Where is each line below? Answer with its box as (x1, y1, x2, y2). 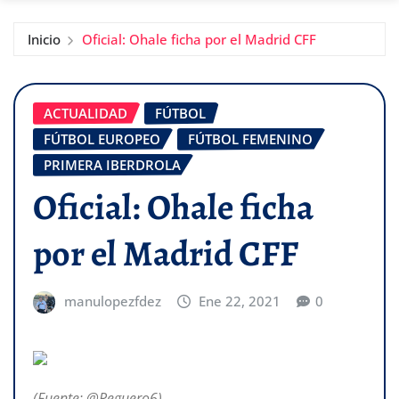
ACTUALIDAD (44, 103, 127, 122)
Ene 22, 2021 (199, 292, 281, 311)
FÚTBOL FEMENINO (188, 129, 313, 148)
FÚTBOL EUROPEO (44, 129, 160, 148)
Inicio (28, 29, 61, 48)
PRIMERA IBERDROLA (44, 155, 181, 174)
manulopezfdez (63, 292, 161, 311)
